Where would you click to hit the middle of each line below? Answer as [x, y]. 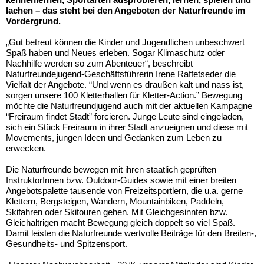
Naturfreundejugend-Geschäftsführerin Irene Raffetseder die [121, 74]
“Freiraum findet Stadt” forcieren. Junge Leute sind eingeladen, [125, 116]
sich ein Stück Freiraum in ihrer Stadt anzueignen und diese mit [127, 127]
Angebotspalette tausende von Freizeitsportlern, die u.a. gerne [124, 190]
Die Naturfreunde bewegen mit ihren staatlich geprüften [111, 169]
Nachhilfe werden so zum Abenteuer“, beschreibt [99, 63]
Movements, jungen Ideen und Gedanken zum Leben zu [114, 137]
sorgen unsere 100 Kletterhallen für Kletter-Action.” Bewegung [124, 95]
